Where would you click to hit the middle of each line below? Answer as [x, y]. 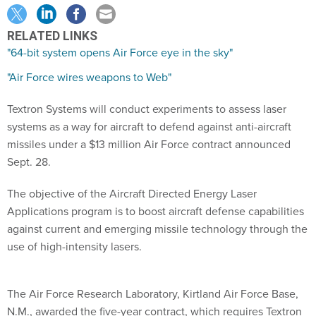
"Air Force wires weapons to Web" [89, 77]
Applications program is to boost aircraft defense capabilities [156, 211]
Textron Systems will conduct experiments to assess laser [147, 109]
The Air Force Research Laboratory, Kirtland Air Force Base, [153, 294]
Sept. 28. [29, 162]
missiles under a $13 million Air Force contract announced [149, 144]
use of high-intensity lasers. [74, 247]
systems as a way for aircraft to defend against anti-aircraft [149, 127]
